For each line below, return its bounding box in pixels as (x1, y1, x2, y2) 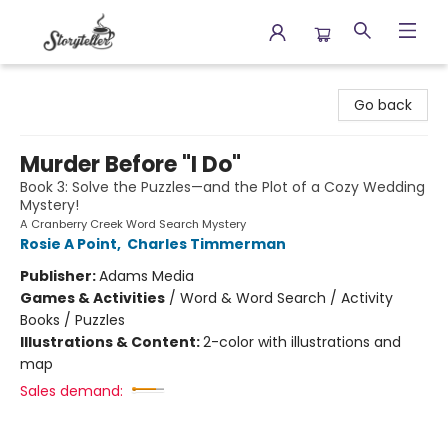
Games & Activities (20, 288, 165, 308)
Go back (354, 95, 412, 115)
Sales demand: (20, 381, 123, 401)
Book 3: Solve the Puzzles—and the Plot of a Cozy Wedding (20, 177, 425, 197)
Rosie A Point (20, 234, 117, 254)
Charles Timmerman (127, 234, 286, 254)
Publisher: (20, 266, 99, 286)
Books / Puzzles (20, 310, 125, 330)
